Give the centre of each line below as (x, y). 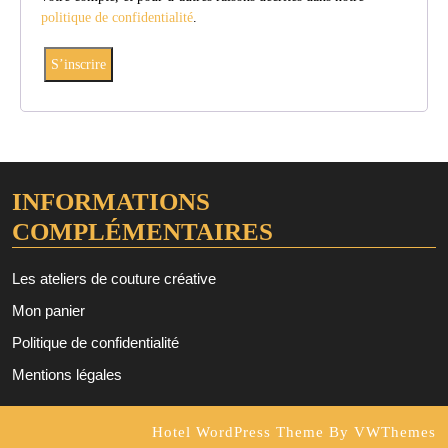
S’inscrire (78, 64)
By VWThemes (380, 432)
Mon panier (48, 310)
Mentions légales (67, 374)
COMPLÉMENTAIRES (142, 231)
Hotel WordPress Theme (238, 432)
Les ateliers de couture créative (114, 278)
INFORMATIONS (111, 201)
